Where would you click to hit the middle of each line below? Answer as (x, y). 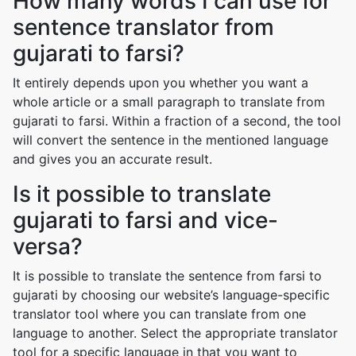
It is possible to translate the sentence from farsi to (167, 276)
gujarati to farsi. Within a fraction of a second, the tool (177, 121)
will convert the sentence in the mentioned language (170, 140)
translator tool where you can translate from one (159, 314)
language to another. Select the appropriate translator (175, 333)
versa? (48, 246)
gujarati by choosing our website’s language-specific (171, 295)
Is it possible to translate (142, 194)
